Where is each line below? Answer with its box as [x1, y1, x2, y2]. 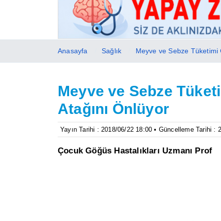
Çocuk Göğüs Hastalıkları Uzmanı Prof [58, 146, 213, 155]
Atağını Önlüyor [58, 100, 169, 117]
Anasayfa [58, 46, 88, 55]
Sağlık [102, 46, 122, 55]
